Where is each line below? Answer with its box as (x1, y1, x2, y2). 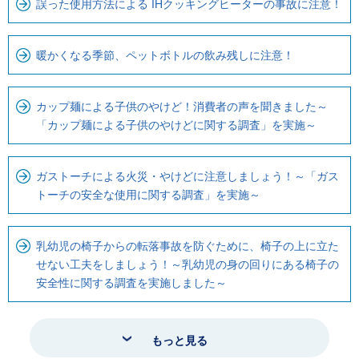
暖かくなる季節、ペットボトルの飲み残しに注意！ (36, 48, 294, 62)
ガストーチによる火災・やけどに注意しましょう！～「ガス (36, 169, 339, 183)
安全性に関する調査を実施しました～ (36, 276, 227, 289)
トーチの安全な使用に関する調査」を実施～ (36, 188, 260, 201)
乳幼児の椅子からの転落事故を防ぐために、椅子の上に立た (36, 239, 339, 252)
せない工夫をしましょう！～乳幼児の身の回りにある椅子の (36, 257, 339, 271)
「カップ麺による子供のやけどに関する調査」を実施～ (36, 118, 317, 131)
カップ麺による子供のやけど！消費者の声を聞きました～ (36, 99, 328, 113)
